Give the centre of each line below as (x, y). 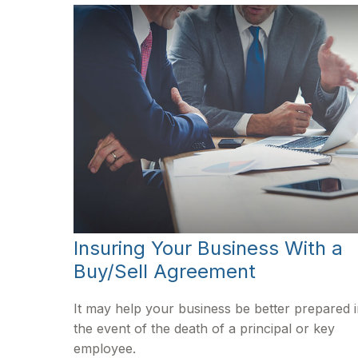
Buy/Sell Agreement (165, 272)
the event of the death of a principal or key (204, 329)
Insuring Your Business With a (208, 249)
